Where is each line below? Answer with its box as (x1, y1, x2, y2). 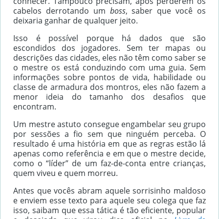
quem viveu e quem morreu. (13, 168, 118, 179)
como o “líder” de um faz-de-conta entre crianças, (13, 158, 206, 169)
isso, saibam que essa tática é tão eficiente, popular (13, 205, 206, 216)
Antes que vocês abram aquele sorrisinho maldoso (13, 185, 206, 197)
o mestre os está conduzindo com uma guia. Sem (13, 62, 206, 73)
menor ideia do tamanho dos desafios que (13, 91, 206, 103)
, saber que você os (125, 5, 206, 17)
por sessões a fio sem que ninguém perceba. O (13, 129, 206, 140)
